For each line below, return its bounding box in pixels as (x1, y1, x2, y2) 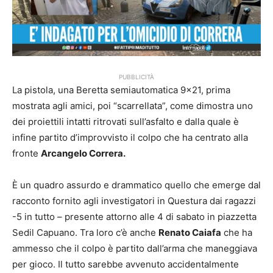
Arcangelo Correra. (41, 147, 127, 160)
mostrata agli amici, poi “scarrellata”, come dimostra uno (12, 100, 253, 112)
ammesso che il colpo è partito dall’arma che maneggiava (12, 243, 257, 255)
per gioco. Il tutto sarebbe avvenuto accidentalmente (12, 258, 239, 271)
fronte (12, 147, 41, 160)
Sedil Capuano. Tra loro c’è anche (12, 227, 158, 239)
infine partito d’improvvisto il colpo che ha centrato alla (12, 132, 248, 144)
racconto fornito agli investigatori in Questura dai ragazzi (12, 195, 256, 207)
